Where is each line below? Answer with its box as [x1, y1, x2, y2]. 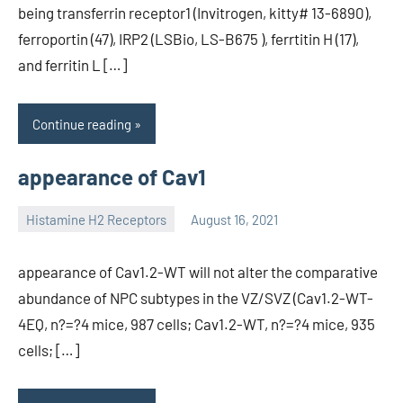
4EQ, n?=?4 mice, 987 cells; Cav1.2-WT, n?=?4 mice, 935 [18, 315, 375, 334]
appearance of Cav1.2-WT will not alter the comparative [18, 263, 378, 282]
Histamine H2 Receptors [26, 210, 166, 228]
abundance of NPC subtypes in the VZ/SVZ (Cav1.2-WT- [18, 289, 373, 308]
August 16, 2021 [191, 210, 278, 228]
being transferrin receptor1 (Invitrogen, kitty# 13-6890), [18, 4, 372, 22]
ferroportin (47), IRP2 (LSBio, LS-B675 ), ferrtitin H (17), [18, 30, 359, 49]
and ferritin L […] [18, 56, 127, 75]
